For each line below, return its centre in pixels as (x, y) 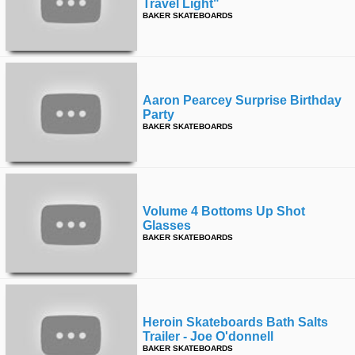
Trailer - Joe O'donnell (208, 336)
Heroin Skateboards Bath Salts (235, 322)
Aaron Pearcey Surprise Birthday (242, 100)
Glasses (167, 225)
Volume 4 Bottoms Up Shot (224, 211)
